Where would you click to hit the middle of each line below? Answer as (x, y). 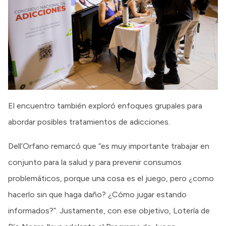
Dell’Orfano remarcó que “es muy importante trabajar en (109, 146)
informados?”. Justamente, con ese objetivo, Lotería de (109, 211)
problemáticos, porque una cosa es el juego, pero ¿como (111, 179)
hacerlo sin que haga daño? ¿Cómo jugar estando (97, 195)
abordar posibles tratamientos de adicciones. (89, 122)
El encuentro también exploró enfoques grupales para (105, 106)
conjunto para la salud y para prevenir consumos (95, 162)
